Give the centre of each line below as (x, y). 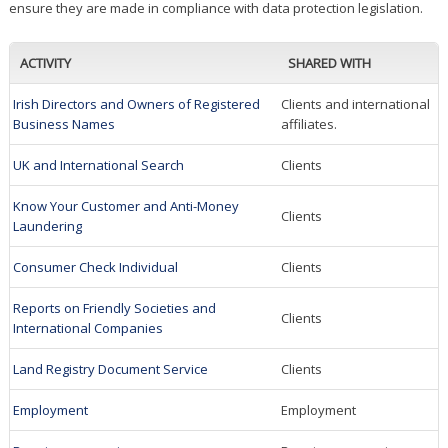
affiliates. (308, 124)
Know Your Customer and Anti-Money (125, 206)
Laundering (47, 226)
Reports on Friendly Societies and (114, 308)
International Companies (87, 328)
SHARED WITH (329, 63)
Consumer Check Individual (95, 267)
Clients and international (355, 104)
